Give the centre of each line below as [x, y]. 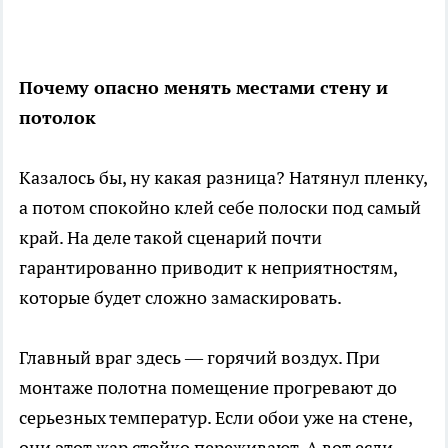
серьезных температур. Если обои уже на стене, [215, 417]
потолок [57, 117]
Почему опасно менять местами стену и [203, 87]
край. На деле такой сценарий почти [170, 237]
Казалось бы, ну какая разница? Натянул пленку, [223, 177]
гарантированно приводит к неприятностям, [208, 267]
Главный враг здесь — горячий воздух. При [199, 357]
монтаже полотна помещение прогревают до [208, 387]
